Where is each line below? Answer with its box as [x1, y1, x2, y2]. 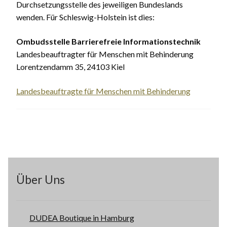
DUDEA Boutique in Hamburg [29, 213, 134, 223]
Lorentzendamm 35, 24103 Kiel [16, 62, 125, 72]
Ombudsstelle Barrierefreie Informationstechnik [16, 36, 201, 47]
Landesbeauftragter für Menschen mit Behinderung [16, 49, 194, 59]
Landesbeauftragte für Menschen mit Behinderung [16, 86, 191, 96]
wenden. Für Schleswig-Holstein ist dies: [16, 12, 155, 22]
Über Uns [16, 172, 65, 186]
